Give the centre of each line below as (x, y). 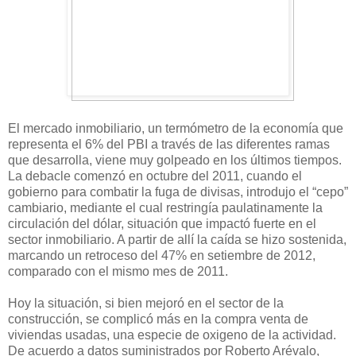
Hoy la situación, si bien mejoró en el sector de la (146, 303)
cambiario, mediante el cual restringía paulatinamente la (165, 207)
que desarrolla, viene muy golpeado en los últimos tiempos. (175, 160)
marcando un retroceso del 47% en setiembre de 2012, (162, 255)
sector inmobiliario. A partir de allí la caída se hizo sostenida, (177, 239)
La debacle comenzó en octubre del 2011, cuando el (155, 176)
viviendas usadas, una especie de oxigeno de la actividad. (172, 335)
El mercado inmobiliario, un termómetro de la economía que (176, 128)
